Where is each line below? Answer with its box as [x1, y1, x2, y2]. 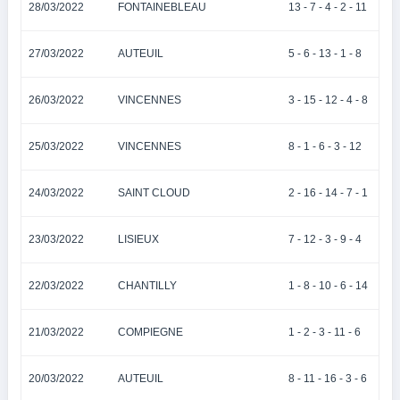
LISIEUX [118, 233, 159, 246]
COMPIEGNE [118, 326, 183, 338]
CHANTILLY [118, 279, 177, 292]
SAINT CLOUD [118, 187, 190, 199]
